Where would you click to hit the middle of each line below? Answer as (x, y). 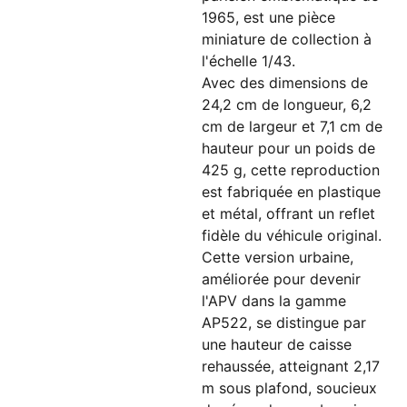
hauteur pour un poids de (288, 148)
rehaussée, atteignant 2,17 (291, 366)
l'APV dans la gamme (274, 301)
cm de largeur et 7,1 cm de (292, 126)
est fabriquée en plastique (291, 192)
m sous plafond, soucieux (289, 388)
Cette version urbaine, (278, 257)
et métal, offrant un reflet (288, 213)
